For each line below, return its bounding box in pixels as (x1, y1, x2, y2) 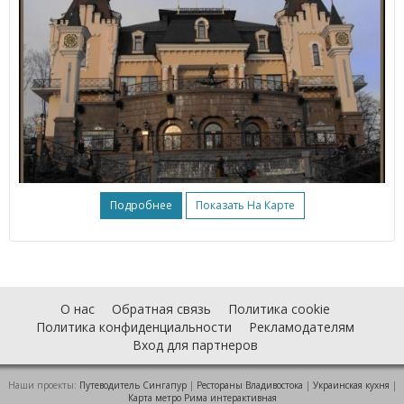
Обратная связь (112, 300, 211, 318)
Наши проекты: (7, 379, 79, 392)
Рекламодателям (249, 318, 354, 336)
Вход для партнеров (133, 336, 258, 354)
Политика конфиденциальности (36, 318, 232, 336)
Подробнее (109, 197, 172, 214)
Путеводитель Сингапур (78, 379, 187, 392)
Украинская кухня (312, 379, 390, 392)
